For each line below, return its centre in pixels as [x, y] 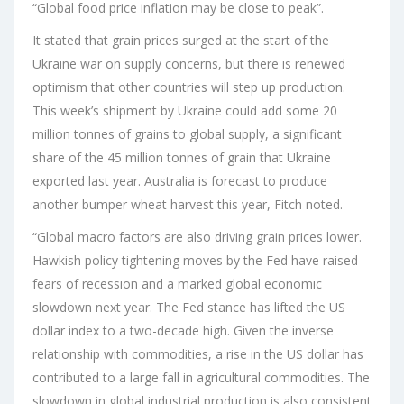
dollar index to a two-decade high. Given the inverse [183, 330]
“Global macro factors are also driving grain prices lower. [197, 236]
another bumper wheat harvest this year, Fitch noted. [188, 204]
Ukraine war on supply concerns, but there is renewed [189, 63]
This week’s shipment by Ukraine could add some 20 [185, 110]
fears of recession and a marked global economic [177, 283]
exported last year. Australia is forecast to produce [180, 180]
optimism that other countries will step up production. [189, 87]
